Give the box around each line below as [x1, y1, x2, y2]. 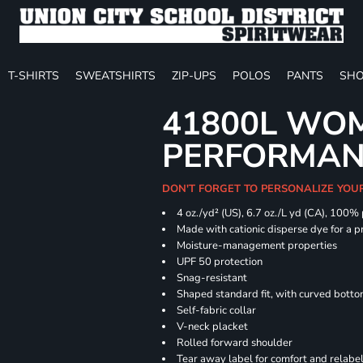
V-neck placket [177, 319, 249, 334]
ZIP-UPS [172, 67, 216, 83]
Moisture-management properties [177, 238, 338, 253]
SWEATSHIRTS [75, 67, 156, 83]
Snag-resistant [177, 271, 248, 285]
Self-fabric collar [177, 303, 257, 318]
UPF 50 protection [177, 254, 263, 269]
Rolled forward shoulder [177, 335, 293, 350]
